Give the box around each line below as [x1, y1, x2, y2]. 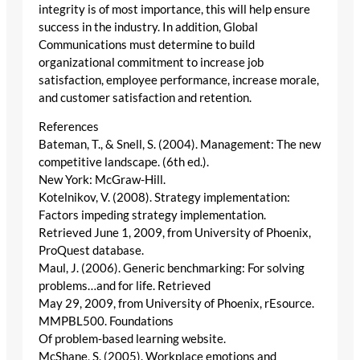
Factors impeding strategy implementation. [39, 208, 266, 223]
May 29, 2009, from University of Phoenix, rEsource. [39, 297, 314, 311]
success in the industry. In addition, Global [39, 19, 258, 34]
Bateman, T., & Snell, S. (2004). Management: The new [39, 137, 321, 152]
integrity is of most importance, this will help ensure [39, 2, 310, 16]
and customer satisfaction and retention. [39, 90, 252, 104]
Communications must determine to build [39, 37, 255, 51]
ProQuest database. [39, 243, 144, 258]
